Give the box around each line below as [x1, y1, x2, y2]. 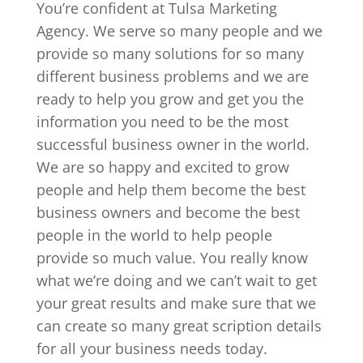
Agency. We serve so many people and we [36, 20, 322, 41]
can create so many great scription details [36, 315, 322, 335]
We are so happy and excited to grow [36, 156, 289, 177]
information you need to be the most [36, 111, 288, 131]
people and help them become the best [36, 179, 305, 199]
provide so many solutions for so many [36, 43, 304, 63]
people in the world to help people [36, 224, 272, 245]
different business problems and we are [36, 66, 309, 86]
